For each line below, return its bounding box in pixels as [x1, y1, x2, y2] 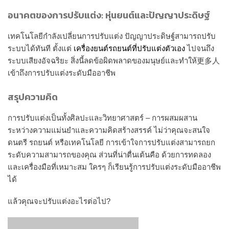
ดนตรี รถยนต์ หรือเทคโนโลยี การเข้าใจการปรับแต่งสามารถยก [8, 138, 215, 147]
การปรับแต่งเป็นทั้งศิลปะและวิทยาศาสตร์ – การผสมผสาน [8, 113, 197, 122]
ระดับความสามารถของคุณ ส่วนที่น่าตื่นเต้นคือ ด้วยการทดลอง [8, 150, 211, 159]
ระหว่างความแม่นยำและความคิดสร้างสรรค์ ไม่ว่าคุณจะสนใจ [8, 125, 210, 134]
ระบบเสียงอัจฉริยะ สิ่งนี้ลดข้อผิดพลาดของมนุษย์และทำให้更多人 [8, 56, 220, 65]
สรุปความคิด [8, 89, 58, 104]
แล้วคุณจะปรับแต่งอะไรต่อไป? [8, 197, 110, 206]
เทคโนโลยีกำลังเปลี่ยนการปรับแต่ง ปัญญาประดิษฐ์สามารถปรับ [8, 32, 216, 41]
